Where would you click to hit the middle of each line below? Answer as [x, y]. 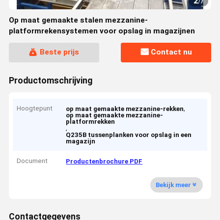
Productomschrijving [50, 80]
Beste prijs [59, 52]
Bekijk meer [173, 185]
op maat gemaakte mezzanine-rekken [125, 109]
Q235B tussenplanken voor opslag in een [129, 135]
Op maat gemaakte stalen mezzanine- [78, 20]
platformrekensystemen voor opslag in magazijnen [102, 31]
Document [32, 161]
